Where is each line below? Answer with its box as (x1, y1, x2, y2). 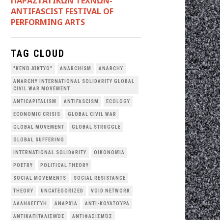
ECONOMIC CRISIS (13, 111, 60, 117)
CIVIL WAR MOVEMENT (13, 85, 70, 91)
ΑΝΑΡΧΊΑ (55, 200, 78, 206)
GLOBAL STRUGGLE (72, 124, 121, 130)
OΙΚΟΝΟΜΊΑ (94, 149, 125, 155)
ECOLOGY (106, 98, 130, 104)
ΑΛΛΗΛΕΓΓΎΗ (13, 200, 47, 206)
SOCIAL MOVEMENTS (13, 175, 66, 181)
